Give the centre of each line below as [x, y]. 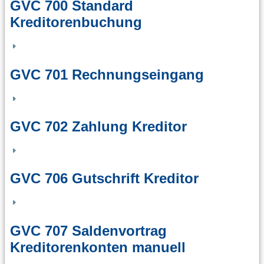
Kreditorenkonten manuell [98, 247]
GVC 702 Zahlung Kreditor [98, 126]
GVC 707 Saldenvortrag [88, 230]
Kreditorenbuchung [76, 22]
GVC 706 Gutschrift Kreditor [104, 179]
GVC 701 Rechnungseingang [107, 74]
